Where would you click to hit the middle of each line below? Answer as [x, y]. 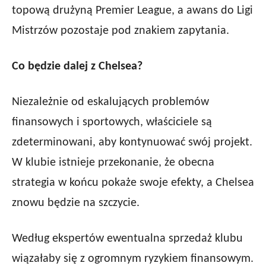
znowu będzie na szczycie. [76, 203]
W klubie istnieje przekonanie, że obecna [113, 163]
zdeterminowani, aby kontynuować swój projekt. [132, 143]
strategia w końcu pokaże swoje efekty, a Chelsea [133, 183]
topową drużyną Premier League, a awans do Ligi [132, 11]
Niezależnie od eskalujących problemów [110, 102]
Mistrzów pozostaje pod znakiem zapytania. [121, 31]
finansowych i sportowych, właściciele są [112, 123]
